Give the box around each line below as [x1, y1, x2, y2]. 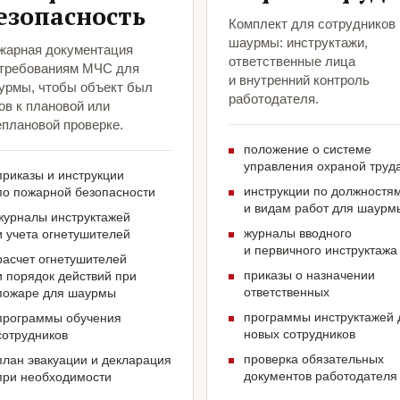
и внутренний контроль [229, 72, 370, 88]
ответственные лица [229, 54, 355, 70]
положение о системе [244, 142, 371, 157]
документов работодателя [244, 369, 397, 384]
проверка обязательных [244, 352, 384, 367]
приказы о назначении [244, 268, 375, 283]
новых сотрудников [244, 327, 355, 342]
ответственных [244, 285, 329, 300]
